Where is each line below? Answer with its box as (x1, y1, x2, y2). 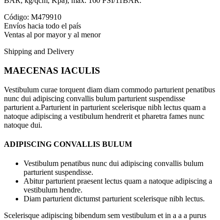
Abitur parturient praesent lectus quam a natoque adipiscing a (24, 177, 212, 186)
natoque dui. (4, 120, 42, 129)
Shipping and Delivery (4, 47, 74, 56)
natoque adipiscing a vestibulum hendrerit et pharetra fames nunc (4, 111, 204, 120)
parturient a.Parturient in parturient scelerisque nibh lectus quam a (4, 103, 206, 111)
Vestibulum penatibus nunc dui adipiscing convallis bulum (24, 159, 203, 168)
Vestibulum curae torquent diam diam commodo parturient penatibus (4, 85, 215, 94)
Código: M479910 (4, 13, 61, 22)
